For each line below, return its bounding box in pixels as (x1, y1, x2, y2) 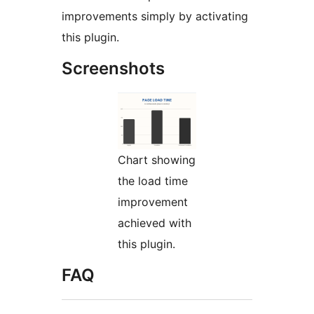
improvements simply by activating (62, 8, 248, 23)
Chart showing (118, 152, 196, 167)
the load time (118, 173, 188, 188)
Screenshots (62, 57, 165, 78)
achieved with (118, 215, 191, 230)
